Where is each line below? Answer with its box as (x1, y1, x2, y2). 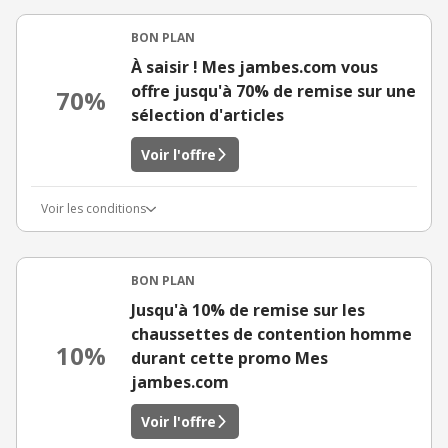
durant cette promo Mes (131, 347, 328, 369)
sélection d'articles (131, 104, 284, 126)
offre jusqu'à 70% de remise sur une (131, 80, 416, 102)
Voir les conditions (41, 200, 146, 217)
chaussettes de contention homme (131, 323, 412, 345)
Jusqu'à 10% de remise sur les (131, 299, 365, 321)
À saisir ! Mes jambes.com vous (131, 56, 378, 78)
